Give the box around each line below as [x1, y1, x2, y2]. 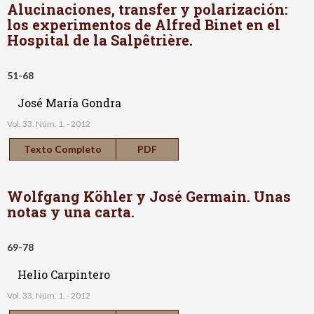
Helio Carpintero [18, 266, 110, 282]
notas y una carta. [7, 202, 138, 221]
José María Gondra [18, 95, 121, 110]
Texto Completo [24, 142, 102, 155]
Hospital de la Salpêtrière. [7, 30, 196, 49]
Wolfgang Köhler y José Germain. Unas [7, 186, 291, 205]
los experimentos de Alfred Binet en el [7, 15, 280, 34]
